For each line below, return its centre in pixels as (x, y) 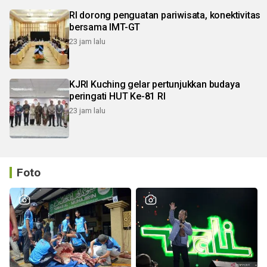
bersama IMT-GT (105, 27)
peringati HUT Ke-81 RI (117, 96)
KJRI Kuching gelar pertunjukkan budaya (155, 84)
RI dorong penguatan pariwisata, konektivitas (165, 15)
